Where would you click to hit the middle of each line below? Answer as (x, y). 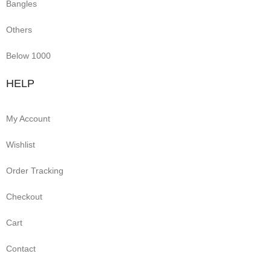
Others (19, 30)
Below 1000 (28, 56)
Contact (21, 249)
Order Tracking (35, 171)
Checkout (24, 197)
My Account (28, 119)
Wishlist (21, 145)
